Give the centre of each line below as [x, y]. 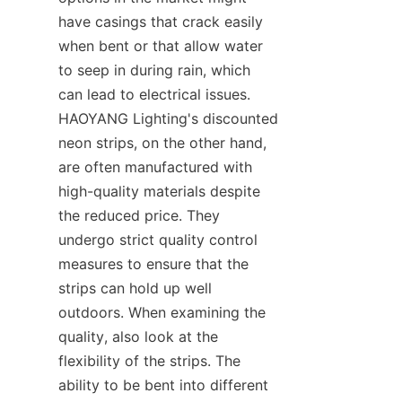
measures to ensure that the [153, 264]
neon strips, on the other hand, [162, 143]
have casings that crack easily [161, 22]
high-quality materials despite [159, 191]
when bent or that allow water [161, 46]
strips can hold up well [135, 288]
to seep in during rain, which [154, 70]
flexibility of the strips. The [149, 361]
